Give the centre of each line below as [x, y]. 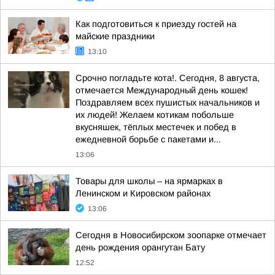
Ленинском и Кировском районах [143, 193]
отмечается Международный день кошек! [162, 90]
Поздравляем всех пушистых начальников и [168, 103]
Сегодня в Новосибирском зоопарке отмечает [171, 235]
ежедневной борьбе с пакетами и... [148, 139]
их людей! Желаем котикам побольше [155, 115]
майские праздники [115, 36]
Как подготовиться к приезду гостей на [156, 24]
